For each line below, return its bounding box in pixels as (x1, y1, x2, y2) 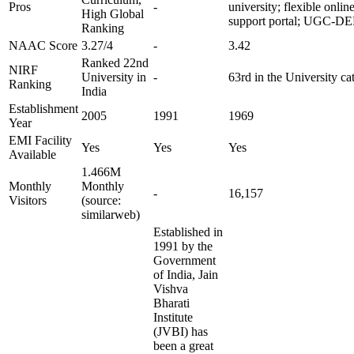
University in (81, 70, 146, 84)
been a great (153, 339, 213, 352)
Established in (153, 225, 223, 239)
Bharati (153, 296, 190, 310)
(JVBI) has (153, 325, 208, 338)
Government (153, 254, 216, 267)
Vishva (153, 282, 188, 296)
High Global (81, 7, 144, 21)
